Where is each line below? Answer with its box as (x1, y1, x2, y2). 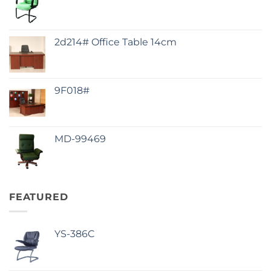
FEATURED (9, 191, 68, 203)
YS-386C (54, 228, 94, 240)
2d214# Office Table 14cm (54, 36, 177, 48)
